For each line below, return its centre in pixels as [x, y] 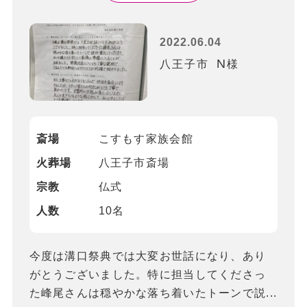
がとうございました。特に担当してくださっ [148, 275]
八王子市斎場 [134, 163]
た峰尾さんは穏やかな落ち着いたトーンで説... [153, 293]
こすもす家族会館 [146, 139]
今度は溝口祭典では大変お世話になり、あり [148, 256]
